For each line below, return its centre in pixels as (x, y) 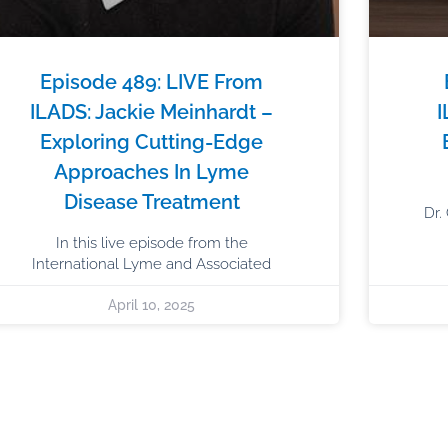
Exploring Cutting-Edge (152, 141)
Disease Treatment (151, 201)
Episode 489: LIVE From (152, 81)
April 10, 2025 (152, 304)
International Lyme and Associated (152, 263)
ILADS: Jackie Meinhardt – (152, 111)
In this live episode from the (151, 242)
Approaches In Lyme (152, 171)
